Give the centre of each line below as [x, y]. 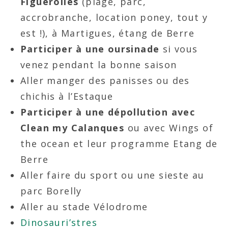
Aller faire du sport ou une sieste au [112, 175]
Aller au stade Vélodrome [84, 206]
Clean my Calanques [73, 127]
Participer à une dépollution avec [108, 112]
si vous [179, 49]
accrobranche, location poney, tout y [114, 17]
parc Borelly [53, 191]
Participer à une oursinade [90, 49]
